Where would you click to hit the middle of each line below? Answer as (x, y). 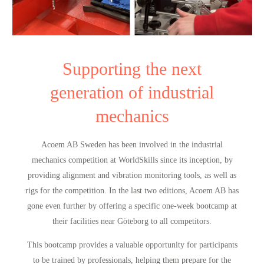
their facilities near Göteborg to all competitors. (132, 221)
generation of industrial (132, 93)
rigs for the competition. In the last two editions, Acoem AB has (132, 191)
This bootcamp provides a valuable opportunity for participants (132, 245)
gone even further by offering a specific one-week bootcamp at (132, 206)
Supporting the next (132, 69)
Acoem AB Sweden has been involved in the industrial (132, 145)
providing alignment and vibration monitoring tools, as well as (132, 175)
